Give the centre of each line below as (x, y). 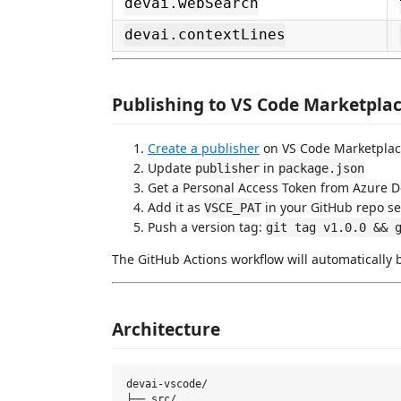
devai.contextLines (205, 35)
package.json (321, 168)
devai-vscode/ (167, 384)
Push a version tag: (207, 227)
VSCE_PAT (233, 208)
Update (171, 168)
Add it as (176, 207)
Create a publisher (204, 148)
